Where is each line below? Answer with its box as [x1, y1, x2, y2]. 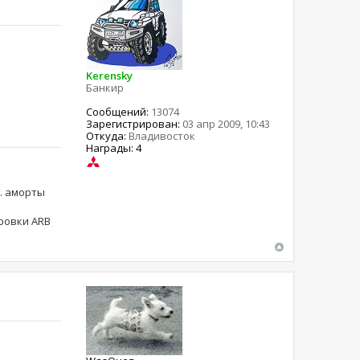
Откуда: [86, 128, 127, 143]
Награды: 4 [86, 140, 142, 155]
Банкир [86, 80, 125, 95]
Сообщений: [86, 104, 149, 119]
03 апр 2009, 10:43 [180, 116, 271, 131]
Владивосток [126, 128, 196, 143]
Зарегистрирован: [86, 116, 181, 131]
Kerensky [86, 67, 133, 83]
